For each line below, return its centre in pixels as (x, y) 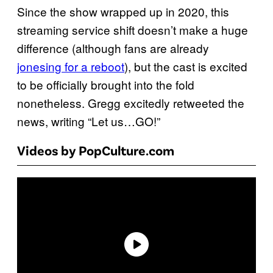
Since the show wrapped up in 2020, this (123, 12)
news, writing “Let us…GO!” (89, 121)
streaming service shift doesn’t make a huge (133, 30)
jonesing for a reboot (71, 66)
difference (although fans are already (113, 48)
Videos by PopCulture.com (96, 150)
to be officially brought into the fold (106, 85)
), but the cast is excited (186, 66)
